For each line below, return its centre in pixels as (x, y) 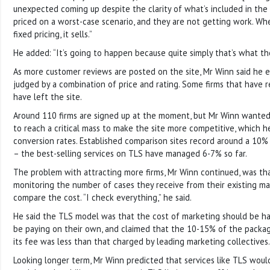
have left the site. (48, 96)
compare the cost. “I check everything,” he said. (102, 197)
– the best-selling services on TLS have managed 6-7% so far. (130, 153)
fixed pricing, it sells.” (53, 34)
